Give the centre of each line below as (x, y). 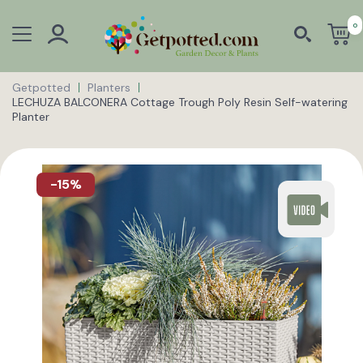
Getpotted (41, 87)
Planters (109, 87)
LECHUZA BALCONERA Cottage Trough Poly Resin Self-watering (180, 102)
